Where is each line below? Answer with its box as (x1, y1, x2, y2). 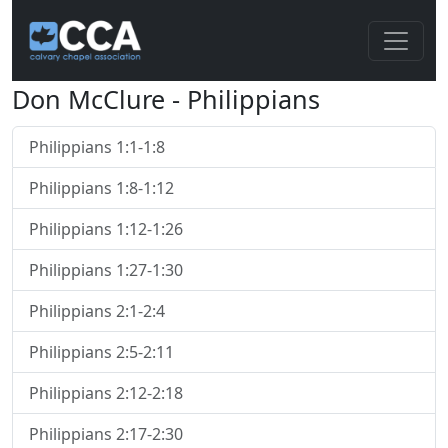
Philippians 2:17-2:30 (29, 423, 183, 445)
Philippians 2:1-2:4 (29, 300, 165, 322)
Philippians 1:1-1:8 (29, 136, 165, 158)
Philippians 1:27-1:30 (29, 259, 183, 281)
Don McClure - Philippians (12, 82, 320, 116)
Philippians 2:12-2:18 (29, 382, 183, 404)
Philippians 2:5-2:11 (29, 341, 174, 363)
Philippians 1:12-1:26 (29, 218, 183, 240)
